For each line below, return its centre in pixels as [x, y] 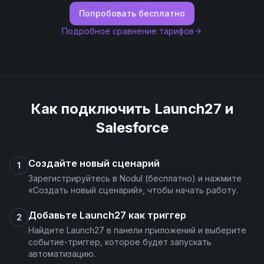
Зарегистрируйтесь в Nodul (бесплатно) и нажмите [135, 178]
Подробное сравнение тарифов [128, 31]
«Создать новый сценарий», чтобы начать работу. [133, 190]
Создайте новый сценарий [94, 163]
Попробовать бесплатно [132, 13]
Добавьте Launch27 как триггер [107, 215]
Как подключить [93, 109]
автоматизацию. [62, 254]
